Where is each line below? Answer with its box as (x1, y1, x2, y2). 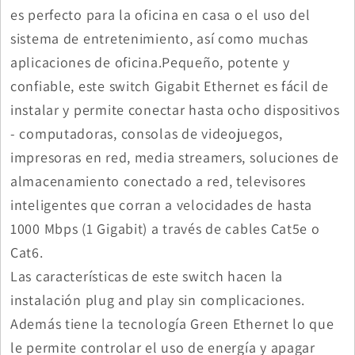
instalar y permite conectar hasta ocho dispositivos (10, 100, 340, 119)
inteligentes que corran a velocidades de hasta (10, 195, 313, 214)
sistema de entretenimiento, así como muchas (10, 29, 308, 48)
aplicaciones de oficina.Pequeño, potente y (10, 52, 290, 71)
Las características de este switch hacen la (10, 266, 283, 285)
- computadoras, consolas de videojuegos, (10, 124, 283, 143)
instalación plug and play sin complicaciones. (10, 290, 305, 309)
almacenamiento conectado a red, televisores (10, 171, 306, 190)
